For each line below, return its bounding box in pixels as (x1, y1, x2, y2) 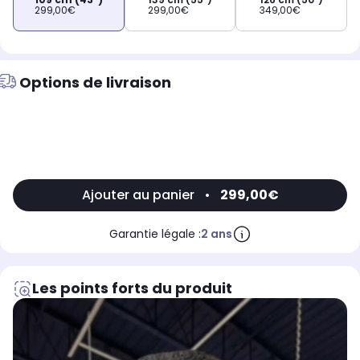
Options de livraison (19, 72, 171, 93)
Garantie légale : (108, 226, 201, 243)
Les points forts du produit (32, 278, 232, 299)
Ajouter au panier (81, 186, 194, 205)
